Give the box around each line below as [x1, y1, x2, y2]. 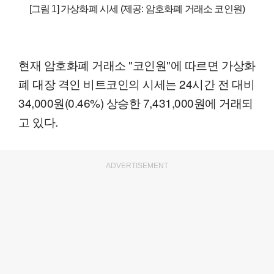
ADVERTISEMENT [106, 161, 168, 170]
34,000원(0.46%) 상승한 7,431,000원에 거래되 [18, 94, 253, 111]
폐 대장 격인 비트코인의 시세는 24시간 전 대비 [18, 75, 255, 92]
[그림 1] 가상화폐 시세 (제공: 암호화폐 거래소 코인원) [29, 3, 245, 14]
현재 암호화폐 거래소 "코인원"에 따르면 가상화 [18, 56, 256, 73]
